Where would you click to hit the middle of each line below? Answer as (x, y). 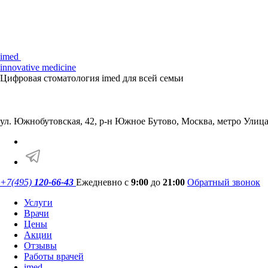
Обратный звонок (224, 182)
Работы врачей (54, 256)
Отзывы (40, 246)
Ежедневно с (103, 182)
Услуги (38, 202)
